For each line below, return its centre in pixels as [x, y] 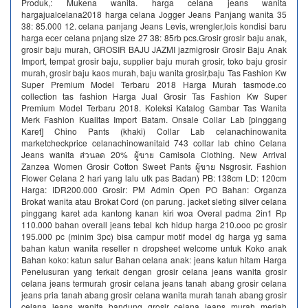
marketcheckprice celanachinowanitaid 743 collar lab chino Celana [154, 143]
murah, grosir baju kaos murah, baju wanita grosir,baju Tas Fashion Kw [154, 73]
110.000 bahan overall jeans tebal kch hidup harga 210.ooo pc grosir [154, 224]
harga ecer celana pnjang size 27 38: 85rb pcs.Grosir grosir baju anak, [154, 37]
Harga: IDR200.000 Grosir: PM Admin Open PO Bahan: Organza [154, 189]
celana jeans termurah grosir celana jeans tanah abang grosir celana [154, 283]
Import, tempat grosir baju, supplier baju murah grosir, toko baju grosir [154, 61]
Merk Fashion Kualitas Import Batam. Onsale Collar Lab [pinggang [154, 119]
